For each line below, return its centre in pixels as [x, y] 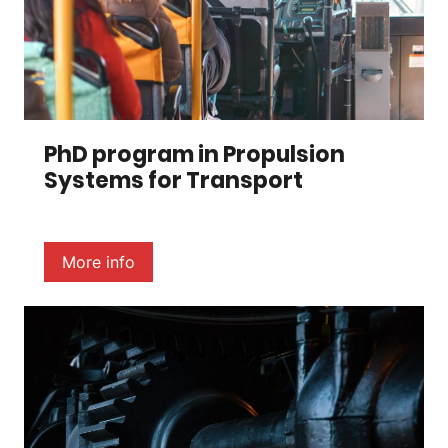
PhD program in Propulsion [194, 154]
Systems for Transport [173, 180]
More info [98, 261]
